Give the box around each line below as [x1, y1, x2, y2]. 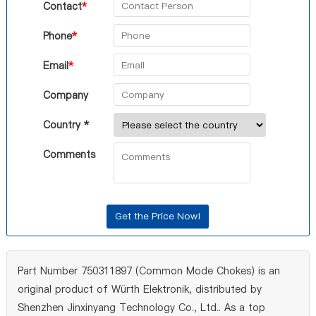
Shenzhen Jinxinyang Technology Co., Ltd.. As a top [17, 300, 265, 315]
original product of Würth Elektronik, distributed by [17, 282, 262, 296]
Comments [42, 147, 95, 162]
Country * [42, 118, 89, 132]
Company [42, 88, 88, 102]
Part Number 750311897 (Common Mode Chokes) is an [17, 264, 280, 278]
